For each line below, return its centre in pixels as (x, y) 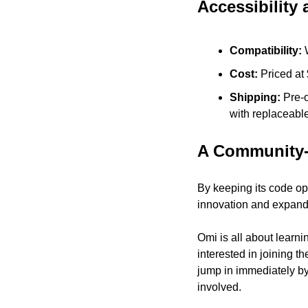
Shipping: (256, 98)
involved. (219, 287)
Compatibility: (266, 51)
